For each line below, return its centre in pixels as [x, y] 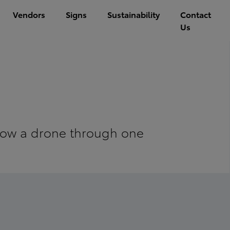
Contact [196, 14]
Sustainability [134, 14]
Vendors [29, 14]
